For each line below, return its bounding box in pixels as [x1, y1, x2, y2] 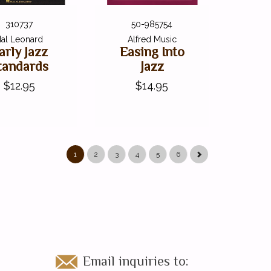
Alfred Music [127, 34, 177, 44]
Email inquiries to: [82, 253, 189, 269]
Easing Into [119, 44, 184, 59]
